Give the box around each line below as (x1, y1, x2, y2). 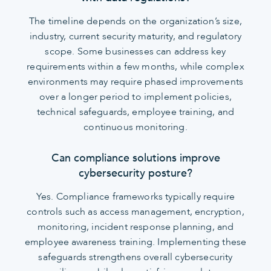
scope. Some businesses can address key (45, 45, 226, 59)
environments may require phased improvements (27, 75, 244, 89)
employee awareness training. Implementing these (24, 235, 247, 249)
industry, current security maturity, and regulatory (29, 30, 242, 44)
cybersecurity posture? (79, 165, 192, 181)
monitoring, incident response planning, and (37, 220, 234, 233)
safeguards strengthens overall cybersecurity (38, 250, 233, 264)
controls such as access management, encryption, (27, 204, 244, 218)
